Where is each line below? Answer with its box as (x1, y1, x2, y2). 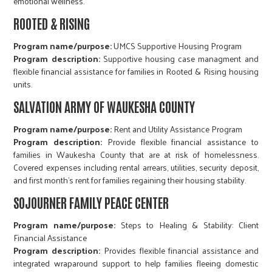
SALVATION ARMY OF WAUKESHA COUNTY (13, 98, 195, 115)
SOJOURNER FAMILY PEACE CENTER (13, 194, 169, 211)
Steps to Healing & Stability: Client (115, 217, 259, 233)
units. (13, 76, 33, 92)
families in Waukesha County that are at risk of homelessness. (13, 147, 259, 163)
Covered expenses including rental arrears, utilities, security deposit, (13, 160, 259, 175)
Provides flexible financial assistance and (100, 243, 259, 259)
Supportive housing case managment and (100, 51, 259, 67)
